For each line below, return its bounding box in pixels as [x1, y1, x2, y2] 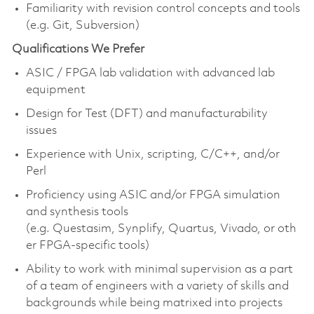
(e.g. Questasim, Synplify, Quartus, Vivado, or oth [25, 222, 296, 235]
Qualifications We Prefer [11, 43, 144, 55]
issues [25, 124, 60, 137]
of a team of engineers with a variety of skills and [25, 280, 289, 292]
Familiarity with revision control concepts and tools [25, 2, 300, 15]
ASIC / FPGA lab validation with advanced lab [25, 67, 275, 79]
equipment [25, 83, 91, 96]
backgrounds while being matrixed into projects [25, 296, 282, 309]
